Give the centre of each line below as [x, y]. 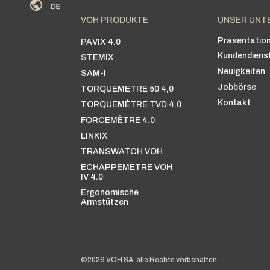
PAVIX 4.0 [101, 42]
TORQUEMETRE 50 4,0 [127, 89]
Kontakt [234, 103]
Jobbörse [237, 87]
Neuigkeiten [242, 72]
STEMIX [98, 57]
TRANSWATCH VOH [122, 151]
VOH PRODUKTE [115, 20]
